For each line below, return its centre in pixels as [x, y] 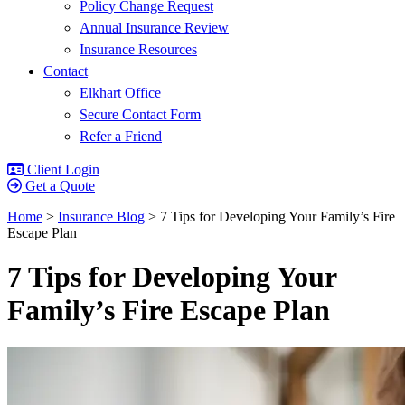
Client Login [63, 170]
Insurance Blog [101, 217]
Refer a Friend [121, 136]
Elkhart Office [120, 93]
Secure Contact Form [140, 114]
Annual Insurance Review [154, 28]
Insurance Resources [138, 49]
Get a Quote [60, 186]
